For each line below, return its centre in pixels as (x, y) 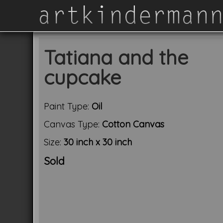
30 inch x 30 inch (98, 142)
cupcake (83, 77)
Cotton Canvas (133, 124)
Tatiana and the (116, 57)
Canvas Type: (73, 124)
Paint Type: (68, 106)
